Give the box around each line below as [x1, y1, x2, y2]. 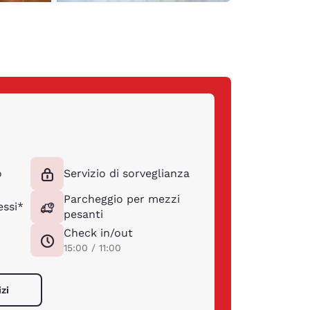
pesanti [64, 207, 104, 221]
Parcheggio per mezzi [64, 192, 181, 206]
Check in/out [64, 226, 134, 239]
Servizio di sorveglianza [64, 166, 190, 180]
